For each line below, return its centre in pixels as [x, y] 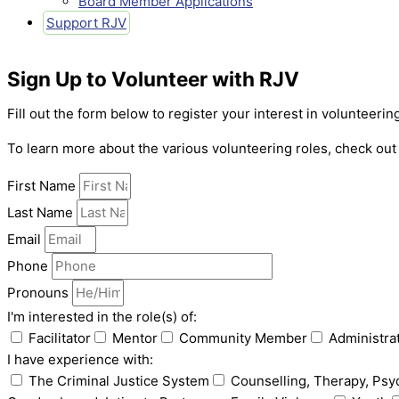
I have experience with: [80, 359]
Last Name [42, 212]
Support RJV [86, 23]
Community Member [243, 338]
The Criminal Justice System [119, 381]
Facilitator [60, 338]
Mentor [135, 338]
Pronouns [40, 293]
